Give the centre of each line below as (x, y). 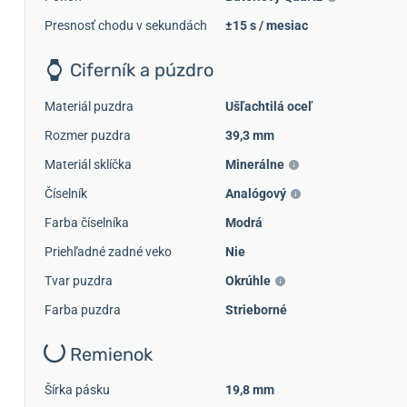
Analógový (256, 193)
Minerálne (255, 164)
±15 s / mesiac (267, 25)
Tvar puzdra (79, 280)
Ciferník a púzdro (139, 69)
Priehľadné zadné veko (108, 251)
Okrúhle (248, 280)
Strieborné (256, 309)
